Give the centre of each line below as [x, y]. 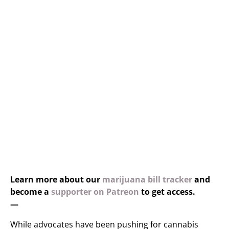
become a [31, 192]
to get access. [167, 192]
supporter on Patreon [95, 192]
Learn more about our [56, 179]
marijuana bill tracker [147, 179]
